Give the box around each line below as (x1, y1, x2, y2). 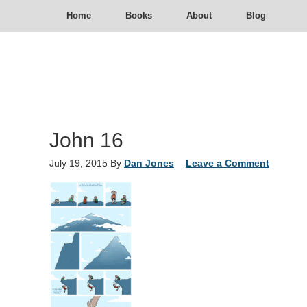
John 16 (49, 129, 123, 151)
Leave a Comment (186, 158, 269, 169)
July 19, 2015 (49, 158, 108, 169)
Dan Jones (124, 158, 174, 169)
